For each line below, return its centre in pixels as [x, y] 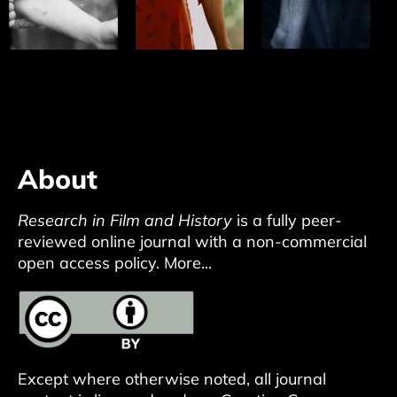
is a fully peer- [287, 221]
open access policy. [91, 263]
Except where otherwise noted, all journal [172, 379]
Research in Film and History [125, 221]
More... [188, 263]
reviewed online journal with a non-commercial [192, 242]
